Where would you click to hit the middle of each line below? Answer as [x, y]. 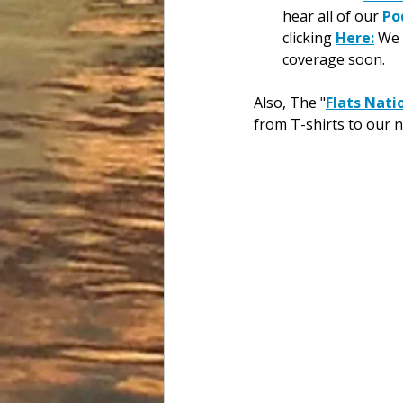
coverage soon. [334, 59]
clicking [309, 37]
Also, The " [290, 102]
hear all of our [332, 16]
